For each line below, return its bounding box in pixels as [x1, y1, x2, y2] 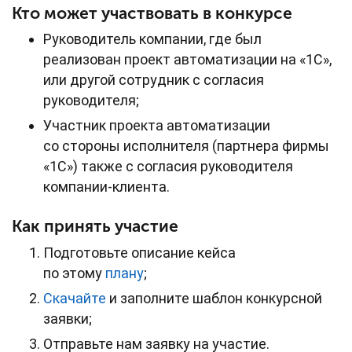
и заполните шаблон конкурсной [106, 289, 322, 306]
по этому [43, 264, 105, 281]
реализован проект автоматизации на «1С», [43, 51, 332, 68]
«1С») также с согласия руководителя [43, 158, 293, 175]
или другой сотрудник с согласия [43, 71, 264, 89]
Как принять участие [12, 215, 178, 236]
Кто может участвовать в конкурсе [12, 2, 292, 23]
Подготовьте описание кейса [43, 244, 236, 261]
